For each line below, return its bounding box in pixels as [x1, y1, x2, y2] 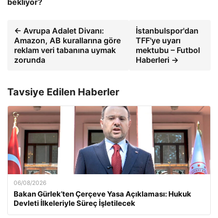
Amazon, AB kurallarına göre [14, 35, 121, 45]
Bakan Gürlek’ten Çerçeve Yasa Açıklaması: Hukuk [14, 189, 191, 199]
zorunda [14, 54, 45, 65]
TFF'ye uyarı [136, 35, 181, 45]
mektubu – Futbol [136, 45, 200, 55]
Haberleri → [136, 54, 179, 65]
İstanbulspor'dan [136, 25, 199, 36]
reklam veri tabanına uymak [14, 45, 116, 55]
